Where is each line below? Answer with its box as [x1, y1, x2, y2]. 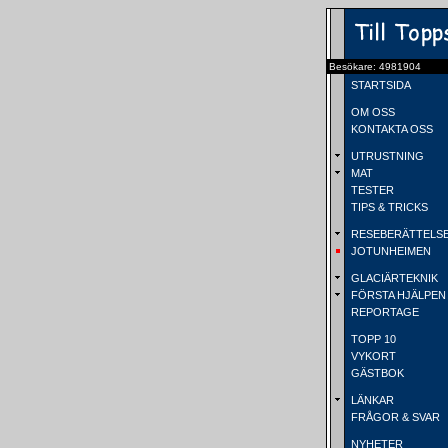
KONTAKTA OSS [348, 123, 433, 135]
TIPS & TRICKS [348, 201, 428, 213]
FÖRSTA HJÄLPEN [348, 289, 446, 301]
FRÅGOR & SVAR [348, 411, 440, 423]
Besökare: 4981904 [329, 61, 421, 72]
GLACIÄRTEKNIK [348, 272, 438, 284]
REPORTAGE [348, 306, 419, 318]
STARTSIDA [348, 79, 411, 91]
